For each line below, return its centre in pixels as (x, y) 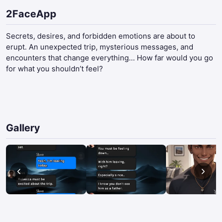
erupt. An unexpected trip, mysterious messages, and (100, 47)
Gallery (23, 128)
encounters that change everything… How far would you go (110, 58)
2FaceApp (31, 14)
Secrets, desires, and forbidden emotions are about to (101, 36)
